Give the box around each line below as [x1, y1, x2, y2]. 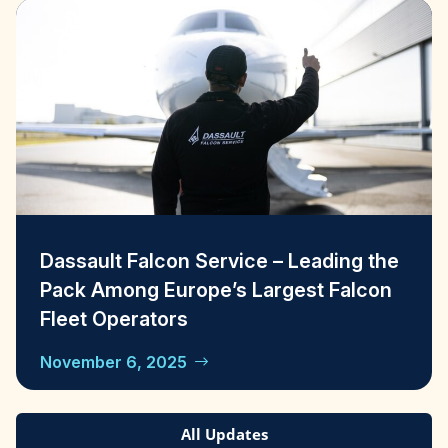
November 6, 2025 [40, 352, 187, 373]
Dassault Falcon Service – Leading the [40, 249, 399, 274]
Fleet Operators [40, 307, 188, 332]
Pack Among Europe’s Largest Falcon [40, 278, 392, 303]
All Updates [180, 423, 268, 444]
